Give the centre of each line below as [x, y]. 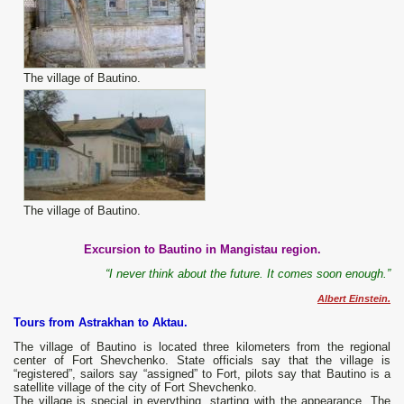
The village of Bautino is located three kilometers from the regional [202, 347]
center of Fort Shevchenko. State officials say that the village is [202, 361]
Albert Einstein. [354, 299]
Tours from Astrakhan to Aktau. [101, 323]
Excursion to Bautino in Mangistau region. [202, 250]
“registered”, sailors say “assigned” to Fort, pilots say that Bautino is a [202, 374]
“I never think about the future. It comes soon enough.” [248, 274]
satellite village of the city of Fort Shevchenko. [135, 388]
